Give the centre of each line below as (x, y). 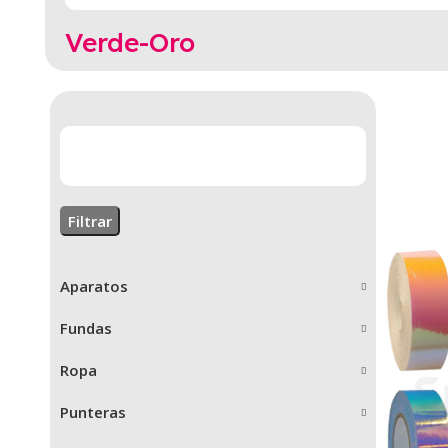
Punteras (93, 412)
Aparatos (94, 286)
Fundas (86, 328)
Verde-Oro (130, 42)
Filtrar (90, 220)
